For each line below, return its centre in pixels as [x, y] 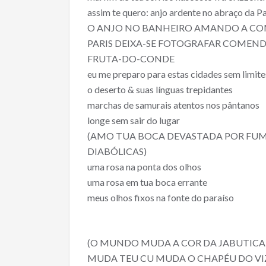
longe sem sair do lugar [134, 120]
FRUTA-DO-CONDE [131, 58]
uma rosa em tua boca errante [147, 182]
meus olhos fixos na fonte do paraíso [161, 197]
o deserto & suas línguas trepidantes [160, 89]
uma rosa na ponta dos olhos [144, 166]
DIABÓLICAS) [117, 151]
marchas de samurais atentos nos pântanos [173, 104]
